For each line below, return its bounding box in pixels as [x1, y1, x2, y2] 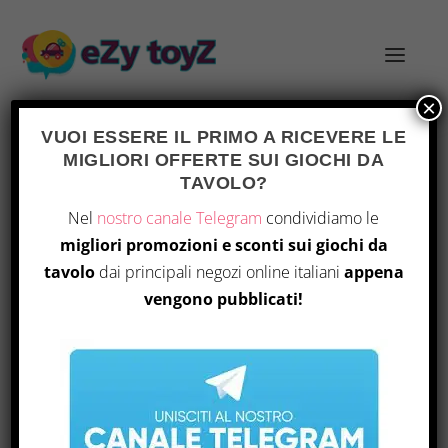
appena [344, 261, 404, 283]
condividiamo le [262, 207, 380, 229]
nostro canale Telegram [97, 207, 263, 229]
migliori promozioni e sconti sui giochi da [60, 234, 388, 256]
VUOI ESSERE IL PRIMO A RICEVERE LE [41, 127, 407, 147]
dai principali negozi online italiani [95, 261, 344, 283]
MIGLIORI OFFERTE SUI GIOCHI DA [63, 150, 385, 170]
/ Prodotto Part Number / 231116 [226, 185, 412, 202]
